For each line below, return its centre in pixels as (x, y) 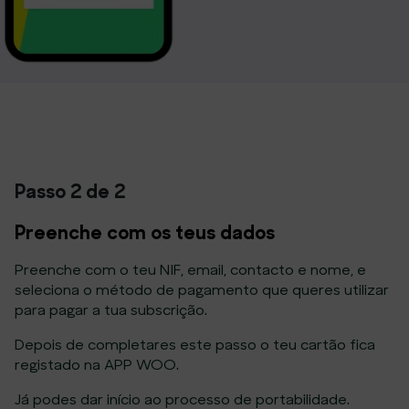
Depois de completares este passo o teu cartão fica (195, 344)
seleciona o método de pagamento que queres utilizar (202, 289)
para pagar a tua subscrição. (111, 309)
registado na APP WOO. (97, 364)
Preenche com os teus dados (145, 232)
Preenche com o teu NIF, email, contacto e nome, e (190, 269)
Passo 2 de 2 (70, 191)
